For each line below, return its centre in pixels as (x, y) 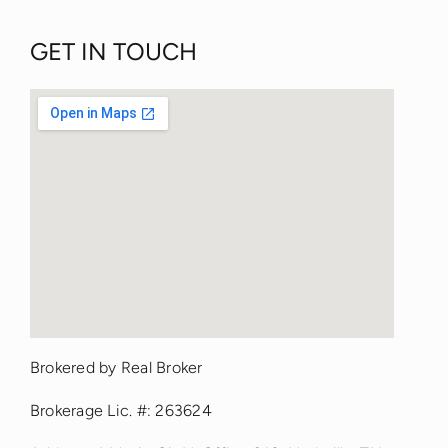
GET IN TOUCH (113, 52)
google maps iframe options (267, 402)
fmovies (358, 367)
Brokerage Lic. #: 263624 (120, 411)
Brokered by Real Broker (116, 368)
